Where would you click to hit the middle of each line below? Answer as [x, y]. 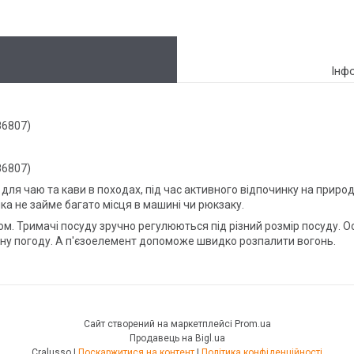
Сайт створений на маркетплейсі [159, 324]
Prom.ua [252, 324]
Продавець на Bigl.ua [177, 338]
